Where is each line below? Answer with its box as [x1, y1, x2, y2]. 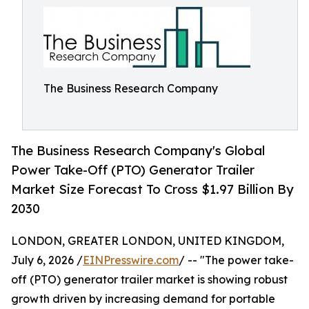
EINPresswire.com [83, 253, 179, 268]
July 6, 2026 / [11, 253, 83, 268]
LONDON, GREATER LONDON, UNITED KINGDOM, [11, 234, 284, 248]
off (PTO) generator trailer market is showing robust [11, 272, 288, 287]
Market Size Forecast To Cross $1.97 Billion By [11, 181, 294, 197]
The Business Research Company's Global [11, 143, 265, 159]
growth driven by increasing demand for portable [11, 292, 275, 306]
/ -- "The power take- [179, 253, 294, 268]
